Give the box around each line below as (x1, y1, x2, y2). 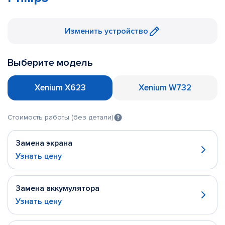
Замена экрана (16, 138, 72, 148)
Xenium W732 (139, 82, 191, 93)
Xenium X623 (34, 82, 86, 93)
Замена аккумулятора (16, 183, 99, 193)
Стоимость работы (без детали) (8, 113, 114, 122)
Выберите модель (8, 57, 93, 69)
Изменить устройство (65, 26, 148, 36)
